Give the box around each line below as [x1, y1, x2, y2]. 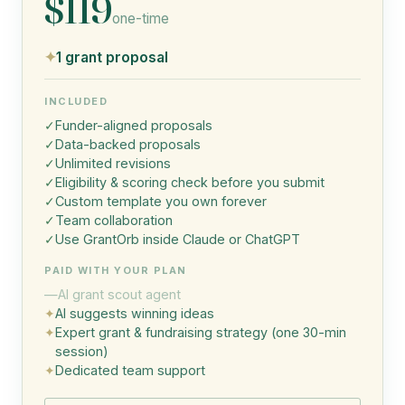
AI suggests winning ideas [55, 306, 214, 322]
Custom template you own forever [55, 193, 267, 210]
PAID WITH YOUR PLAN [44, 264, 187, 278]
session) [55, 344, 108, 360]
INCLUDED [44, 95, 108, 108]
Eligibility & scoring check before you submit [55, 174, 325, 191]
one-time [112, 10, 169, 28]
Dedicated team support [55, 363, 205, 379]
